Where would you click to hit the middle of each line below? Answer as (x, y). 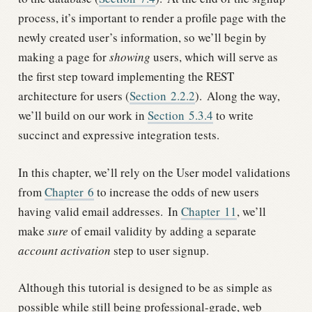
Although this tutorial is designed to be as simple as (145, 288)
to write (233, 116)
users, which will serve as (214, 57)
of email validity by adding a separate (162, 231)
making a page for (63, 57)
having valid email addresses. (90, 211)
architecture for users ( (73, 96)
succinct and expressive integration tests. (118, 135)
